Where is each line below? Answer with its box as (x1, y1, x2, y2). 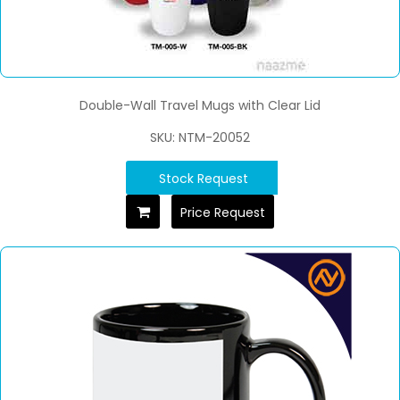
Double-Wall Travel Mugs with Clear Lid (79, 96, 321, 114)
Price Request (180, 203, 265, 221)
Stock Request (159, 169, 248, 187)
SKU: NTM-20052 (150, 128, 250, 146)
